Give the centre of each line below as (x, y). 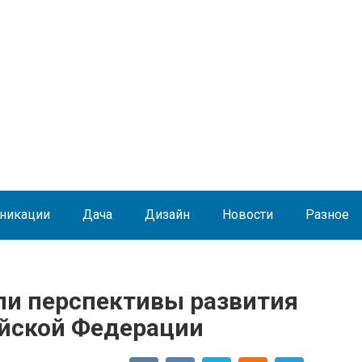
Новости (248, 215)
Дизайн (167, 215)
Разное (327, 215)
